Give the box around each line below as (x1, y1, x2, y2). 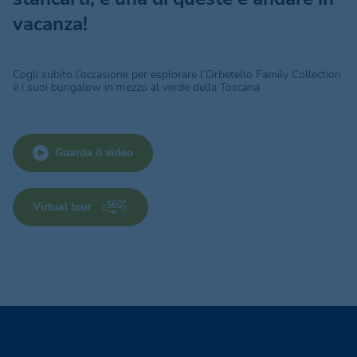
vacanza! (13, 11, 88, 37)
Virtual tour (33, 199, 92, 214)
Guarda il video (55, 145, 133, 160)
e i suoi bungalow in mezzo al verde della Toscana (13, 80, 260, 95)
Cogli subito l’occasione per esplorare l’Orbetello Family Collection (13, 67, 341, 82)
